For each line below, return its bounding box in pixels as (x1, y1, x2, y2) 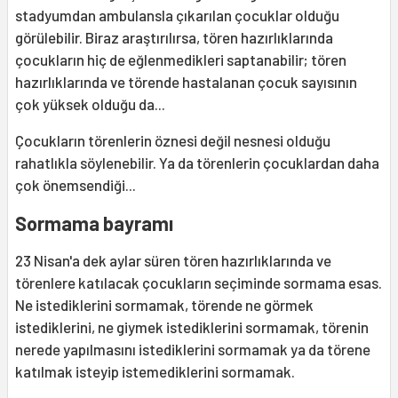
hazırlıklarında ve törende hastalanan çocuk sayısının (15, 72, 357, 91)
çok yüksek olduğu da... (15, 94, 165, 113)
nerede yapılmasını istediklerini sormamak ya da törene (15, 339, 370, 358)
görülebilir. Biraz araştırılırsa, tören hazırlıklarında (15, 28, 333, 46)
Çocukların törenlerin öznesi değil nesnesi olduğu (15, 131, 330, 149)
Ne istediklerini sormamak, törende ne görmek (15, 295, 314, 314)
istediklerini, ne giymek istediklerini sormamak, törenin (15, 317, 369, 336)
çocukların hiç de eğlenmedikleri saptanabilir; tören (15, 50, 346, 68)
